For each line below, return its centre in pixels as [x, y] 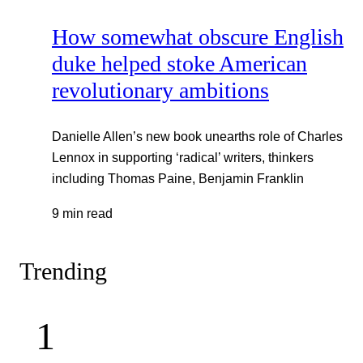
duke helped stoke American [179, 63]
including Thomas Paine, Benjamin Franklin [178, 179]
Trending [63, 272]
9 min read [82, 213]
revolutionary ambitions [160, 90]
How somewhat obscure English [198, 36]
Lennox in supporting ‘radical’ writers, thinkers [183, 158]
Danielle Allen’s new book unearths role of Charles [197, 137]
